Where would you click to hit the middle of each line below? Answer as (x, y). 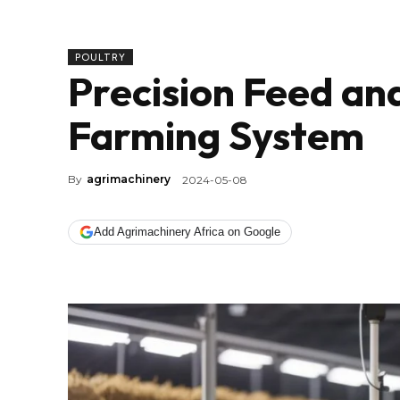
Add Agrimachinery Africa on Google (187, 232)
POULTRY (100, 57)
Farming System (216, 135)
